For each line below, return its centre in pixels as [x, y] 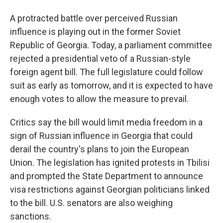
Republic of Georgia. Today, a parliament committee [111, 45]
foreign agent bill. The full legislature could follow [107, 72]
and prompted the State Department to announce [107, 176]
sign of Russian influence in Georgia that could [101, 136]
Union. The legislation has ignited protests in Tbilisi [110, 163]
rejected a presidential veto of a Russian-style [100, 58]
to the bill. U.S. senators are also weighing [91, 203]
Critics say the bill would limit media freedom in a [106, 122]
